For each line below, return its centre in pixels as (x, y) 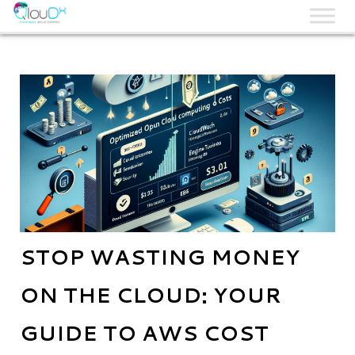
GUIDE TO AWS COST (144, 333)
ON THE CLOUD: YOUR (151, 295)
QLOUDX (74, 44)
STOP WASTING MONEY (160, 257)
